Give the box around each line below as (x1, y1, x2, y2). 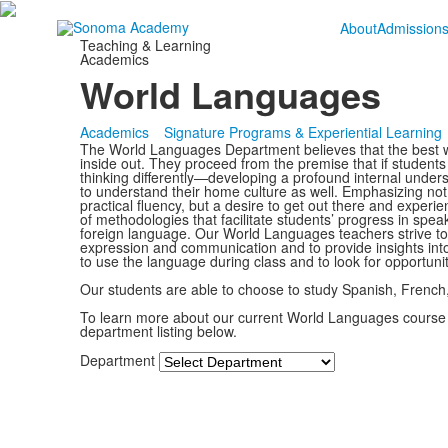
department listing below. (79, 321, 237, 342)
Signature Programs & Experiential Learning (163, 122, 442, 143)
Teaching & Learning (79, 35, 211, 56)
